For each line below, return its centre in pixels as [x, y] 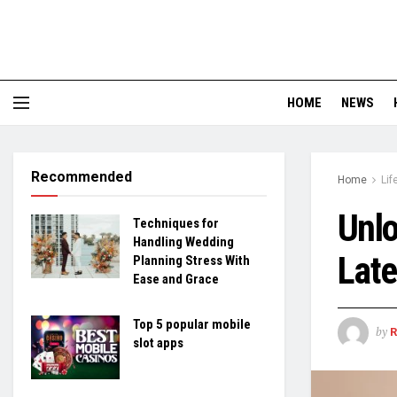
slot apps [158, 343]
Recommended [82, 177]
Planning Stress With [191, 261]
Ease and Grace [176, 279]
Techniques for [176, 223]
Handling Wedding [183, 242]
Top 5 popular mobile [192, 324]
